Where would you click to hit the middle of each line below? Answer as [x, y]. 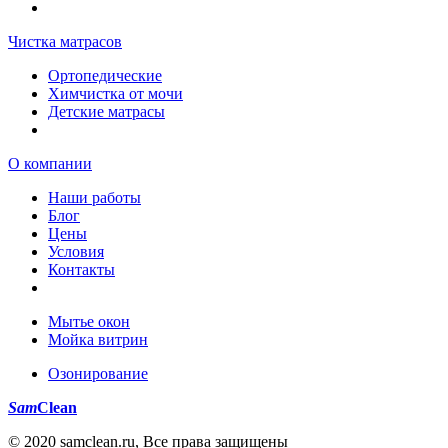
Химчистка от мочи [115, 93]
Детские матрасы [106, 111]
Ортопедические [105, 75]
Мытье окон [89, 321]
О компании [50, 163]
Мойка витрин [98, 339]
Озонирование [98, 373]
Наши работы [94, 197]
